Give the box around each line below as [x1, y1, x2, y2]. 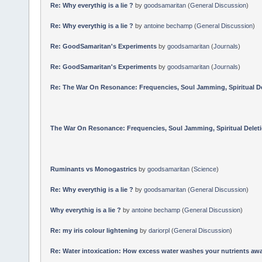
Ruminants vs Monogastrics [50, 165, 137, 173]
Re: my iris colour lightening [50, 226, 138, 234]
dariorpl [148, 226, 170, 234]
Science [193, 165, 216, 173]
